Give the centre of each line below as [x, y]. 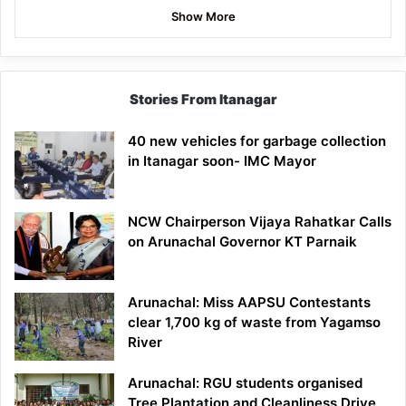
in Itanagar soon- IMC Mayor [222, 160]
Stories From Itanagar [203, 99]
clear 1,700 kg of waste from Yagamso [254, 322]
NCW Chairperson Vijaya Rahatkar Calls [260, 221]
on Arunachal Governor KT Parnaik [242, 241]
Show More [203, 16]
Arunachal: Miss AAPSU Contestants [249, 302]
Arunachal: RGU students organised [245, 382]
